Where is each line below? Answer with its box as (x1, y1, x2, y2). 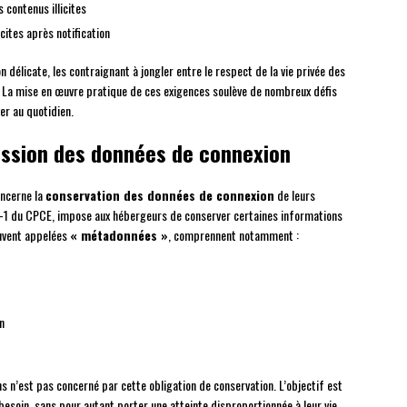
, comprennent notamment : (168, 225, 299, 245)
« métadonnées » (70, 225, 168, 245)
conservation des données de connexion (45, 185, 274, 205)
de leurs (274, 185, 315, 205)
